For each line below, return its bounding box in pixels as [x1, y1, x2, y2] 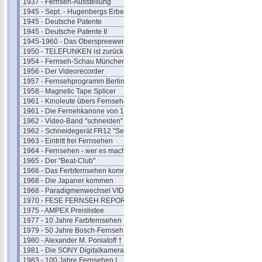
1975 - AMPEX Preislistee [23, 206, 104, 215]
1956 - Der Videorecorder [23, 67, 104, 75]
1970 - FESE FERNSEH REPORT [23, 196, 130, 205]
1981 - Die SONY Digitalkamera [23, 246, 124, 254]
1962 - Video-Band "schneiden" [23, 117, 123, 125]
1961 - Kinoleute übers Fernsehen [23, 97, 132, 105]
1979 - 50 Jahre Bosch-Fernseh [23, 226, 123, 235]
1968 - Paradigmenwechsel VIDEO [23, 187, 134, 195]
